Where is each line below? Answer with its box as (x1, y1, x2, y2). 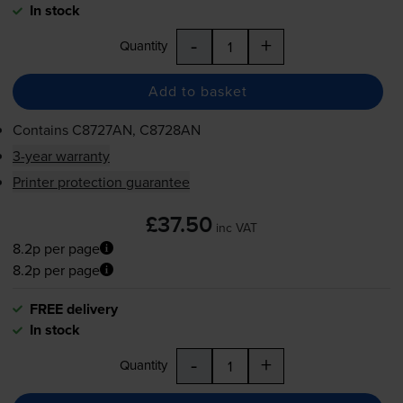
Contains (12, 119, 72, 139)
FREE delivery (29, 299, 118, 320)
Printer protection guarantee (12, 171, 190, 192)
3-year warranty (12, 145, 110, 166)
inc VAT (216, 218, 257, 237)
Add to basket (148, 81, 247, 102)
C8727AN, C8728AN (71, 119, 201, 139)
